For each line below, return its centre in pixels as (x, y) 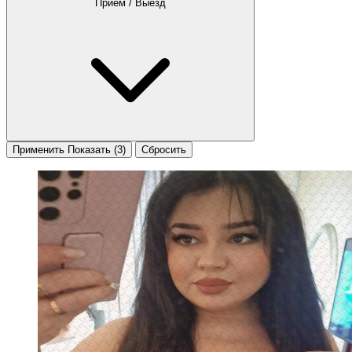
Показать (89, 150)
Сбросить (164, 150)
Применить (38, 150)
